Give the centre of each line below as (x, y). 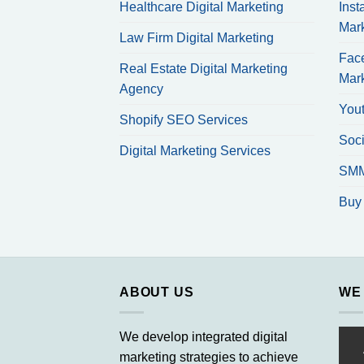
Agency (141, 89)
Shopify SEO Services (184, 120)
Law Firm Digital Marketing (197, 38)
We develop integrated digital (204, 336)
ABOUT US (157, 292)
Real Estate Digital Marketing (204, 69)
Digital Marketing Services (195, 151)
